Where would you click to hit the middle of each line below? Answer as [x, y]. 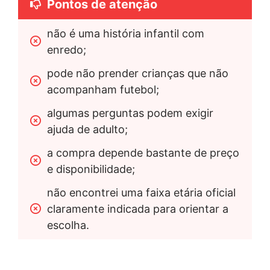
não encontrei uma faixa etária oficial [141, 193]
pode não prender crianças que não [138, 73]
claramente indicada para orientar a [138, 209]
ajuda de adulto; [87, 129]
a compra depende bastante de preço [143, 153]
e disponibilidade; [91, 169]
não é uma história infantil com [126, 33]
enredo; [67, 50]
